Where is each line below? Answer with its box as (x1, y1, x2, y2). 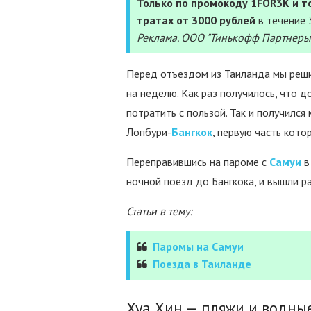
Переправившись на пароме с (126, 155, 269, 169)
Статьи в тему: (126, 204, 192, 218)
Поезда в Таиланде (153, 257, 251, 271)
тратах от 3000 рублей (137, 13, 255, 27)
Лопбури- (126, 125, 171, 139)
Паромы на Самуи (153, 239, 244, 253)
